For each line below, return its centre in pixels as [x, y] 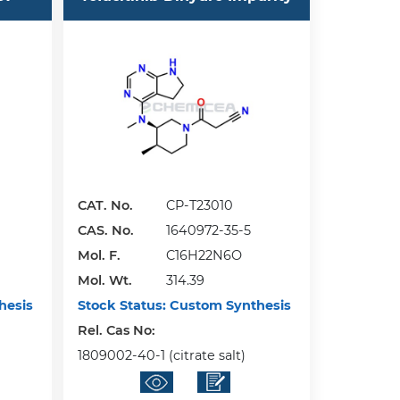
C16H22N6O [204, 256]
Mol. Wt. [105, 281]
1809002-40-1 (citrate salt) [162, 356]
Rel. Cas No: [119, 331]
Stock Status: [122, 306]
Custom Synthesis [229, 306]
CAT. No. [106, 206]
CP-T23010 [200, 206]
